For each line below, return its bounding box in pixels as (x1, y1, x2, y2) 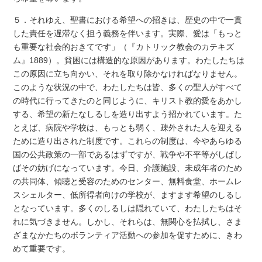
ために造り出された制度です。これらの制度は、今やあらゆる (13, 136, 243, 146)
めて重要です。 (13, 244, 71, 254)
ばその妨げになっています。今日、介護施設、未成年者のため (13, 163, 243, 173)
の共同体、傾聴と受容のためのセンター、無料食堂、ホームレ (13, 177, 243, 187)
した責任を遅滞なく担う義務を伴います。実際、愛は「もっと (13, 29, 243, 39)
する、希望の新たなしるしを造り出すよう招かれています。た (13, 109, 243, 119)
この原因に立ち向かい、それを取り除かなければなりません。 (13, 69, 243, 79)
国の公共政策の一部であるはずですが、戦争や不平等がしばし (13, 150, 243, 160)
